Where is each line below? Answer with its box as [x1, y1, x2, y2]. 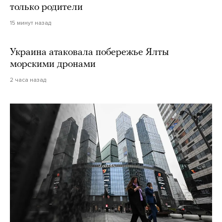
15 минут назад [10, 19, 51, 26]
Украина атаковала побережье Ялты [10, 48, 169, 57]
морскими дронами [10, 59, 96, 69]
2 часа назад [10, 76, 46, 83]
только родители [10, 2, 83, 12]
